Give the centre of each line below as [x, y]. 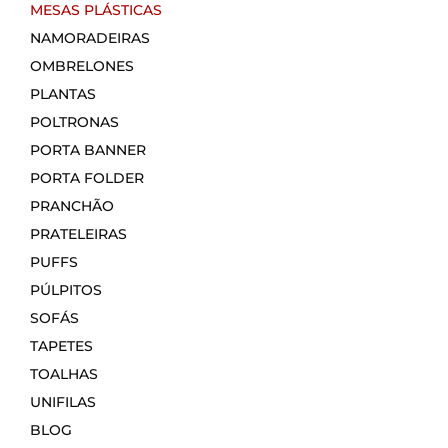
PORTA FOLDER [87, 178]
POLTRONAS [74, 122]
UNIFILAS [63, 402]
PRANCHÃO [72, 206]
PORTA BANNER [88, 150]
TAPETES [61, 346]
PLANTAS [63, 94]
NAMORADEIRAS [90, 38]
